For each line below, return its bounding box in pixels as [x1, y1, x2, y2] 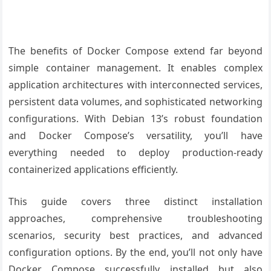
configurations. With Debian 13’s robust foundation [8, 112, 263, 125]
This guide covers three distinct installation [8, 195, 263, 208]
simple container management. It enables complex [8, 61, 263, 74]
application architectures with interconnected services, [8, 78, 263, 91]
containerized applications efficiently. [8, 163, 178, 176]
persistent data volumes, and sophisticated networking [8, 95, 263, 108]
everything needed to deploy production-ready [8, 146, 263, 159]
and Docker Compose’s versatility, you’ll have [8, 129, 263, 142]
